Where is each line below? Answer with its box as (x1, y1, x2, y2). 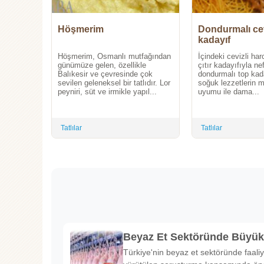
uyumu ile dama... (198, 87, 259, 97)
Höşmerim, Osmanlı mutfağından (58, 52, 171, 61)
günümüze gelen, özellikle (58, 61, 146, 70)
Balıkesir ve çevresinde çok (58, 70, 153, 79)
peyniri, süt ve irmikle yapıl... (58, 87, 157, 97)
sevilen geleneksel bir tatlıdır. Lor (58, 78, 170, 88)
